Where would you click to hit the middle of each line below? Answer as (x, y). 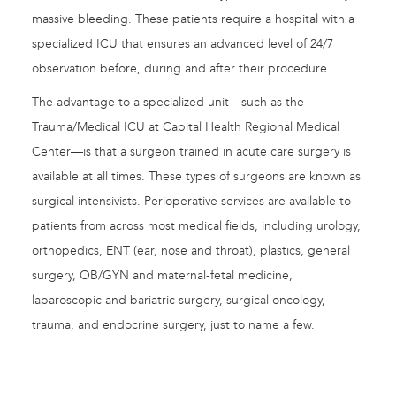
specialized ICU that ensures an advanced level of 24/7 (183, 44)
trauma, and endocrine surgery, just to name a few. (173, 325)
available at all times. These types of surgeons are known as (196, 177)
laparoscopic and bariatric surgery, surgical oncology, (179, 301)
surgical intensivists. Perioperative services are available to (191, 202)
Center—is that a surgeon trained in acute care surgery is (191, 152)
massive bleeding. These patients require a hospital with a (193, 19)
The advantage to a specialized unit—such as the (168, 103)
